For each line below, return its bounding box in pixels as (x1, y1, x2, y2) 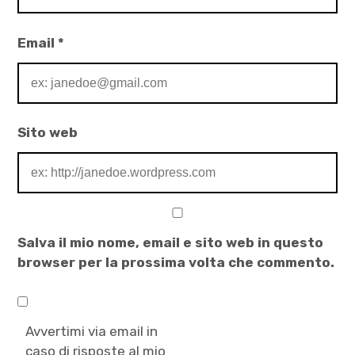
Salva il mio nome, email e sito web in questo (17, 235, 324, 251)
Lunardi (17, 6, 55, 21)
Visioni (25, 51, 59, 65)
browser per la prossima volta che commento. (17, 254, 335, 271)
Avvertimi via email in (25, 323, 158, 339)
